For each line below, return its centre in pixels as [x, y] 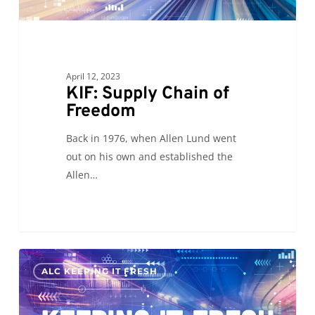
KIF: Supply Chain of [147, 94]
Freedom [101, 111]
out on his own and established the [149, 156]
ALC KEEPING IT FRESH [99, 271]
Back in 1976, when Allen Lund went [151, 138]
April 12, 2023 [93, 76]
